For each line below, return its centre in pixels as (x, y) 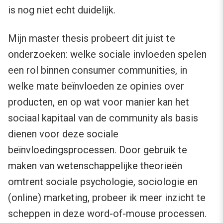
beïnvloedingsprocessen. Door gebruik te (98, 150)
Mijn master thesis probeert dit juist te (92, 39)
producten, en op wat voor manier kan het (99, 102)
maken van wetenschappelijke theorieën (95, 166)
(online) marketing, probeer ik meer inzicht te (107, 198)
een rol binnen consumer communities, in (98, 70)
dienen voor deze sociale (63, 134)
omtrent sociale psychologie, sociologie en (103, 182)
